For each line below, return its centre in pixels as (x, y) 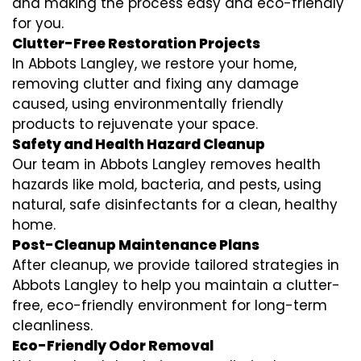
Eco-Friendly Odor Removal (113, 345)
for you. (38, 23)
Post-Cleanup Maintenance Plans (136, 245)
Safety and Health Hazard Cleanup (139, 144)
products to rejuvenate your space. (135, 124)
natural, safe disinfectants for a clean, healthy (175, 204)
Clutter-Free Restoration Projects (136, 43)
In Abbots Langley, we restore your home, (154, 63)
